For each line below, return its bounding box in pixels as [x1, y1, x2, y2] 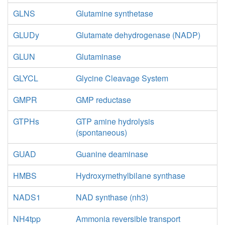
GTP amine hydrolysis [75, 116, 154, 127]
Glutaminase [75, 51, 121, 62]
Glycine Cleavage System [75, 72, 168, 84]
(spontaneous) [75, 127, 127, 138]
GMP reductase [75, 94, 131, 105]
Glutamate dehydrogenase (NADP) [75, 29, 200, 41]
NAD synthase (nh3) [75, 191, 148, 203]
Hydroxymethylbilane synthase [75, 170, 185, 181]
